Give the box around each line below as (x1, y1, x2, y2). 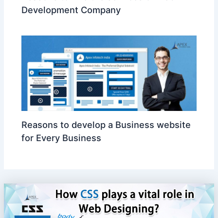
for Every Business (21, 132, 102, 143)
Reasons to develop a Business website (21, 119, 191, 130)
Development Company (21, 4, 121, 15)
